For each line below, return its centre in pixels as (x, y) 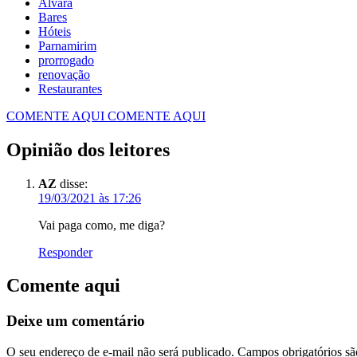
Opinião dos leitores (88, 149)
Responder (65, 252)
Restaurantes (70, 88)
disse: (74, 183)
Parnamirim (67, 45)
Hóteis (55, 31)
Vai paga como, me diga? (102, 225)
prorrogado (66, 60)
